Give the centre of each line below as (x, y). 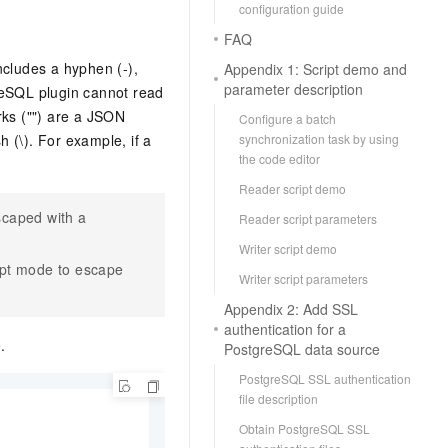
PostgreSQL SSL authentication (325, 378)
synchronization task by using (319, 138)
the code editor (279, 158)
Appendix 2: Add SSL (291, 309)
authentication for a (285, 329)
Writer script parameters (303, 278)
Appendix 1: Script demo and (315, 69)
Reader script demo (292, 188)
